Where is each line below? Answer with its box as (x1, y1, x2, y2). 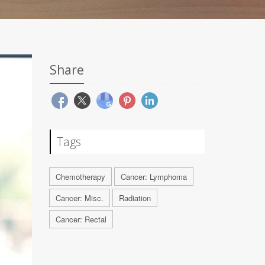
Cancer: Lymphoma (120, 171, 187, 182)
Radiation (118, 192, 151, 203)
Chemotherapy (55, 171, 105, 182)
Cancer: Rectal (55, 214, 106, 225)
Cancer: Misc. (55, 192, 104, 203)
